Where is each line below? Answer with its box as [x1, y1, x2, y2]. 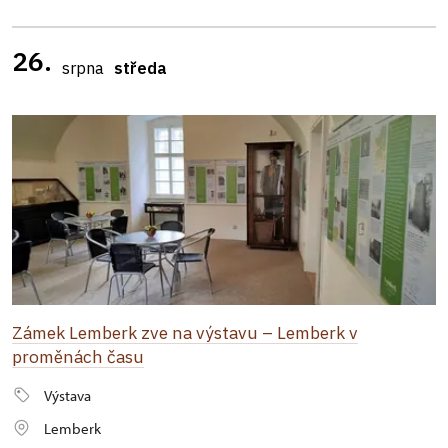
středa [114, 57, 167, 79]
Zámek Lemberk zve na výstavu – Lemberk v [12, 321, 358, 344]
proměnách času [12, 345, 144, 368]
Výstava [44, 386, 91, 405]
